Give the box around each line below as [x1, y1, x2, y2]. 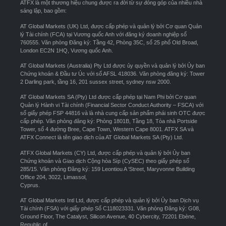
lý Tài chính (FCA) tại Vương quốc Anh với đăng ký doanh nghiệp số [20, 31, 187, 37]
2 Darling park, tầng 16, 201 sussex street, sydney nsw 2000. [20, 78, 171, 85]
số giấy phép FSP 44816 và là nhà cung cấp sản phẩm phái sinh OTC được [20, 110, 205, 117]
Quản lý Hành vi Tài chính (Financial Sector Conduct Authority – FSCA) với [20, 102, 203, 108]
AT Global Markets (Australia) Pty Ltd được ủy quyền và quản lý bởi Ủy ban [20, 62, 205, 69]
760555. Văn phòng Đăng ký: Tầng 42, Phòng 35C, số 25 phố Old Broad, [20, 39, 198, 45]
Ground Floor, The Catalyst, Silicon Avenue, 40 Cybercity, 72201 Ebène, [20, 213, 196, 220]
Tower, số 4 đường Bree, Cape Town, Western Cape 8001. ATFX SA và [20, 126, 194, 133]
